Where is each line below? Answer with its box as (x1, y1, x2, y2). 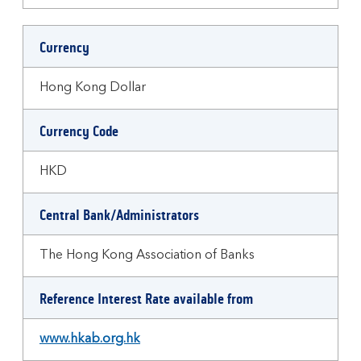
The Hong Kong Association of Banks (39, 249, 255, 262)
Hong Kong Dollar (39, 81, 146, 94)
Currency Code (39, 122, 118, 140)
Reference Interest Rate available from (39, 290, 253, 308)
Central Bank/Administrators (39, 206, 199, 224)
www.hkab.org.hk (39, 333, 140, 346)
